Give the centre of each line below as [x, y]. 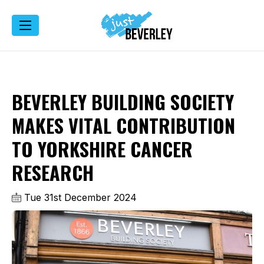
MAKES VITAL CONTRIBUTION [123, 125]
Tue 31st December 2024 [79, 197]
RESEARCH [53, 172]
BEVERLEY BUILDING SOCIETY [123, 101]
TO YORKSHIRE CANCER [102, 148]
